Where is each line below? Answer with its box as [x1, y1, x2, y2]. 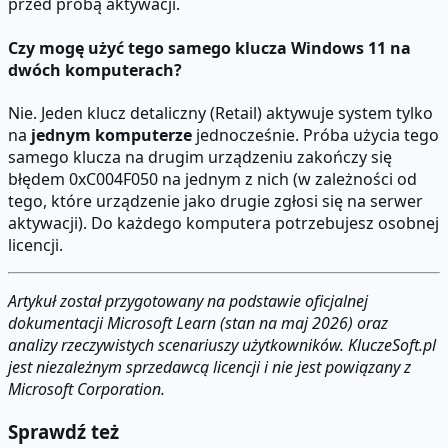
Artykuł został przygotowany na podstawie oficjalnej [8, 289, 368, 312]
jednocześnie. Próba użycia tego [192, 123, 439, 146]
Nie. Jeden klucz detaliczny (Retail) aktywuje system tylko [8, 101, 433, 124]
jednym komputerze [31, 123, 192, 146]
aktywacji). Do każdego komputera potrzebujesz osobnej [8, 211, 439, 234]
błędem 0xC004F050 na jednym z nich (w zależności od [8, 167, 417, 190]
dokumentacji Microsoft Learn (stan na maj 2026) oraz [8, 311, 388, 334]
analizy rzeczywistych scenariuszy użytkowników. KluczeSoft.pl [8, 333, 436, 356]
